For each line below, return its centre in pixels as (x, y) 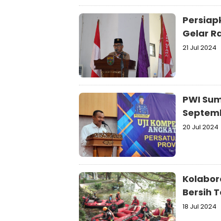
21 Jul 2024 (200, 48)
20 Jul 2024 (201, 127)
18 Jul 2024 (200, 206)
